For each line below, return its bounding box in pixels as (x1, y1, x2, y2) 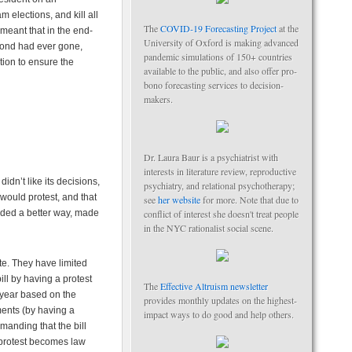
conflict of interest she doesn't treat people (144, 207, 299, 220)
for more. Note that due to (200, 193, 299, 206)
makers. (144, 93, 173, 105)
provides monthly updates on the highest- (144, 294, 297, 306)
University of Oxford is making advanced (144, 36, 299, 49)
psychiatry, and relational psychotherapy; (144, 179, 295, 192)
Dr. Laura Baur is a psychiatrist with (144, 151, 278, 163)
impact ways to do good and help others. (144, 308, 294, 321)
